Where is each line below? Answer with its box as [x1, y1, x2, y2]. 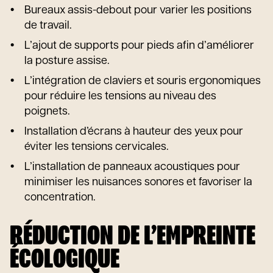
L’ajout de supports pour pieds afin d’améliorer [24, 40, 254, 52]
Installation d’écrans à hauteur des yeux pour [24, 126, 243, 138]
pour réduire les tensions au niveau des [24, 91, 216, 102]
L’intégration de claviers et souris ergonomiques [24, 76, 261, 87]
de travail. [24, 20, 72, 32]
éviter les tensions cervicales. [24, 141, 169, 153]
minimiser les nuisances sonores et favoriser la [24, 177, 252, 188]
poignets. [24, 106, 70, 118]
